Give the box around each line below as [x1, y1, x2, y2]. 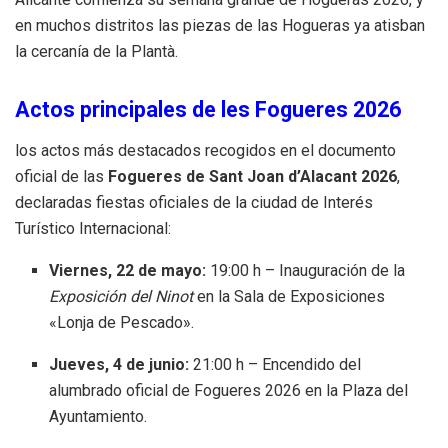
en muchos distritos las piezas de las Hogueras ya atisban [15, 15, 425, 35]
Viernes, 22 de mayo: [49, 261, 207, 281]
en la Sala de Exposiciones [193, 287, 386, 307]
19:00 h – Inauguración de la [206, 261, 406, 281]
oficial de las [15, 167, 108, 187]
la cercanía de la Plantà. [15, 41, 178, 61]
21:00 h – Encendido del [189, 355, 362, 375]
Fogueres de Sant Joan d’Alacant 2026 [108, 167, 397, 187]
